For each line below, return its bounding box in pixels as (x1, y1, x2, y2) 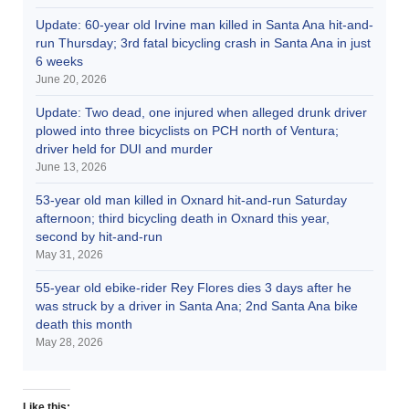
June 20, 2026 (36, 72, 107, 86)
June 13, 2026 (36, 160, 107, 173)
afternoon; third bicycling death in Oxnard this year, (36, 210, 330, 225)
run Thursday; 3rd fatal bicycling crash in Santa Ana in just (36, 35, 371, 50)
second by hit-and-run (36, 228, 163, 244)
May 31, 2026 (36, 247, 103, 261)
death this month (36, 316, 132, 331)
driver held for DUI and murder (36, 141, 213, 156)
